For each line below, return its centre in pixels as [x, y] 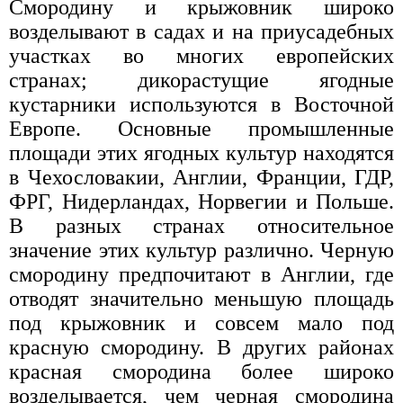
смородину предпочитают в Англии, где [201, 274]
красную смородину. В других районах [201, 347]
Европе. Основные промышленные [201, 128]
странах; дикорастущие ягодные [201, 80]
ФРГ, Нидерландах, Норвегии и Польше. [201, 201]
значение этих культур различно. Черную [201, 250]
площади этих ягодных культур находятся [201, 152]
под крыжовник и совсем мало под [201, 322]
